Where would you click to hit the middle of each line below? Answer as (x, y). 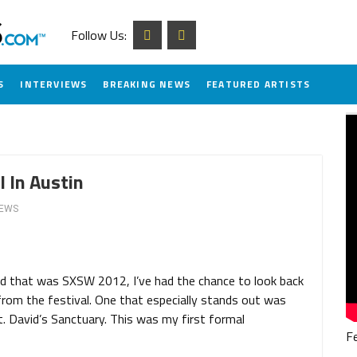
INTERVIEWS (54, 84)
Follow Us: (102, 35)
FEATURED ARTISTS (259, 84)
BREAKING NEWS (147, 84)
